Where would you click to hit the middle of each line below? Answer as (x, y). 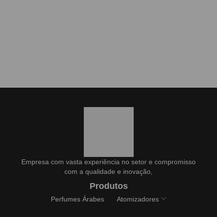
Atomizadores (138, 199)
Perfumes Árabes (78, 199)
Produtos (108, 186)
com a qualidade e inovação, (108, 171)
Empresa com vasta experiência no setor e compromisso (108, 162)
